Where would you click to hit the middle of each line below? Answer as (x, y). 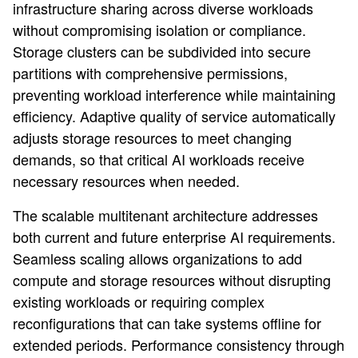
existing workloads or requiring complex (139, 301)
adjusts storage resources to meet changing (152, 137)
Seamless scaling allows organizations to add (157, 258)
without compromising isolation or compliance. (159, 30)
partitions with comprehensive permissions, (150, 73)
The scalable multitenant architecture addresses (165, 215)
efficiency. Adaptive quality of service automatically (174, 116)
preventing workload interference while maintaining (174, 94)
